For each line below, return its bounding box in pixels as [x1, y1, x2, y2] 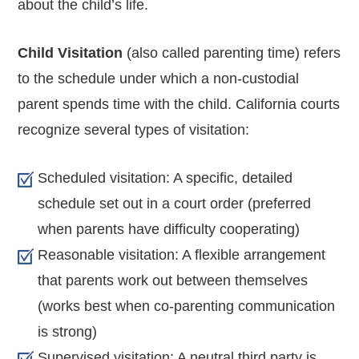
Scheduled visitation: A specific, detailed [38, 169, 293, 186]
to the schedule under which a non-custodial [18, 70, 300, 87]
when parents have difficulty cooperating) [38, 220, 301, 237]
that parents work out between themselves [38, 272, 309, 288]
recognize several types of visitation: [18, 121, 250, 138]
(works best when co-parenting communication [38, 297, 336, 314]
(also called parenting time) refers [127, 44, 341, 61]
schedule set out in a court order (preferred [38, 195, 312, 212]
